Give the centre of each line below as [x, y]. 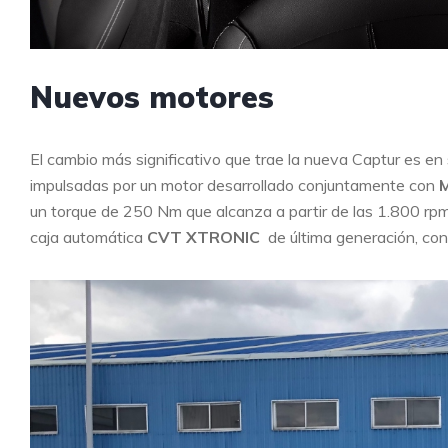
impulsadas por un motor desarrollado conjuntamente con [234, 185]
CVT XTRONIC [203, 237]
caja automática [88, 237]
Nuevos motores [152, 97]
